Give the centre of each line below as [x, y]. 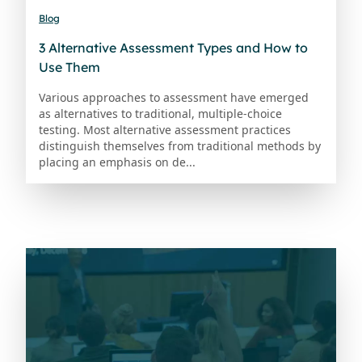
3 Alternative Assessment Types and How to [173, 48]
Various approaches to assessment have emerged [174, 98]
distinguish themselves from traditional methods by [180, 146]
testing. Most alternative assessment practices [165, 130]
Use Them [69, 67]
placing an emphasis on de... [117, 162]
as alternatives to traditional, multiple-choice [160, 114]
